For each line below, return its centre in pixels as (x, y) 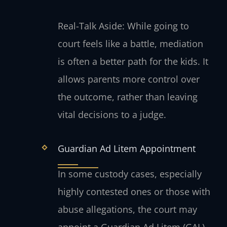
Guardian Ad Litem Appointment (126, 148)
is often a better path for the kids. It (133, 62)
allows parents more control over (128, 79)
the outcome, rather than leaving (127, 97)
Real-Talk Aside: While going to (123, 26)
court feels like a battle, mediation (130, 44)
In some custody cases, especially (129, 174)
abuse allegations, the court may (127, 209)
